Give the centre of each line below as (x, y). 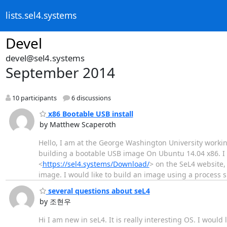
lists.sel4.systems (41, 15)
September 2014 (60, 72)
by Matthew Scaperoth (78, 124)
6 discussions (90, 98)
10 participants (33, 98)
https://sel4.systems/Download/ (96, 164)
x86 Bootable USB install (89, 113)
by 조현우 (55, 202)
